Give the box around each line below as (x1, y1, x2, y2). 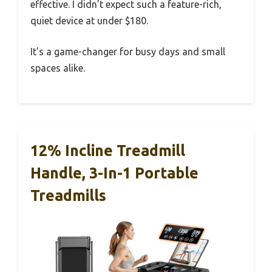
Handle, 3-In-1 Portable (30, 165, 199, 182)
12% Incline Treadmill (30, 142, 185, 160)
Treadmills (30, 187, 106, 205)
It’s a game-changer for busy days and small (30, 46, 225, 58)
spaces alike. (30, 63, 85, 74)
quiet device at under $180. (30, 15, 148, 27)
